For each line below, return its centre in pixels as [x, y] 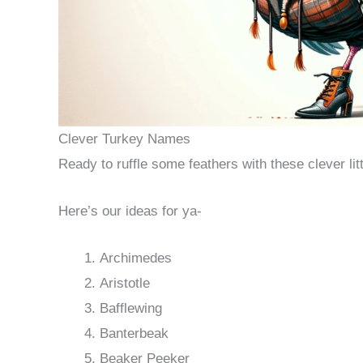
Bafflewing [131, 309]
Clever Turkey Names [124, 139]
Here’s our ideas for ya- [130, 211]
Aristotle [125, 284]
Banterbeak [134, 334]
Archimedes [136, 258]
